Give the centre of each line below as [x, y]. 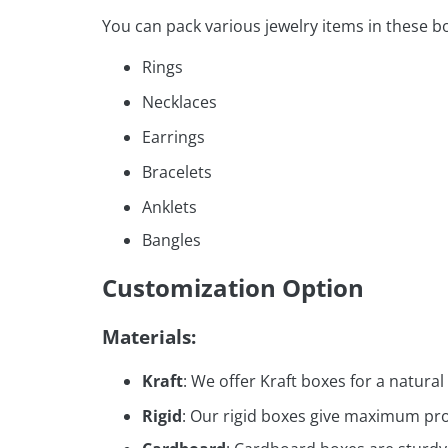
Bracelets [177, 172]
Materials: [149, 337]
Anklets [169, 207]
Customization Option [233, 288]
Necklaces [179, 102]
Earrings [173, 137]
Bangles [171, 240]
